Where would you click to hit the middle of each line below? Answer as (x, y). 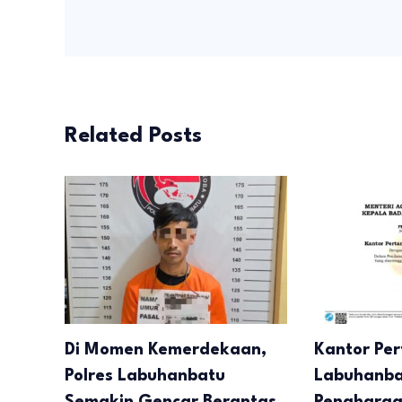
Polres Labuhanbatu (145, 376)
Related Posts (133, 136)
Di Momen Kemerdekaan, (166, 350)
